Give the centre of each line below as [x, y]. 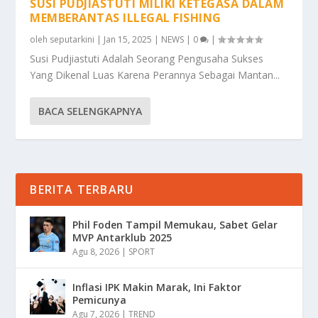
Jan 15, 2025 [128, 39]
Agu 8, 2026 [96, 251]
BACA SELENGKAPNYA [91, 111]
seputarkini [72, 39]
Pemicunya [100, 300]
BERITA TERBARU [82, 189]
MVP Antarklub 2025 [122, 237]
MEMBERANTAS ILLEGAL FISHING [126, 17]
